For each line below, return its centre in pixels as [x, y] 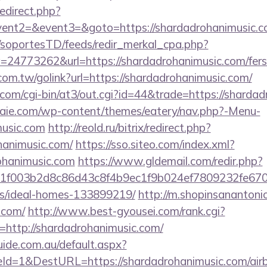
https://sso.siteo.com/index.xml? [155, 144]
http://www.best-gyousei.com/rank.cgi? [126, 211]
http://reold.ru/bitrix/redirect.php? [129, 128]
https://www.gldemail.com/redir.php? [170, 161]
